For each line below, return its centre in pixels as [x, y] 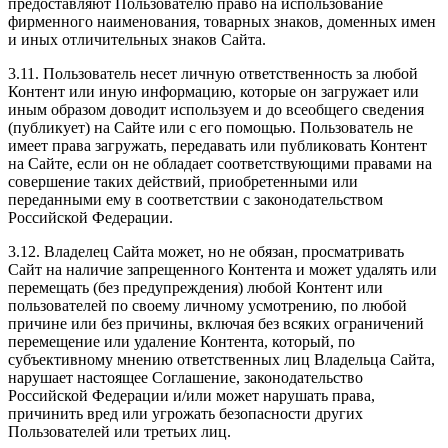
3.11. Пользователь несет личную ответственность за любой [213, 74]
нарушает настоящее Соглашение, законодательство [185, 378]
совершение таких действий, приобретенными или [183, 182]
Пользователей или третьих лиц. [119, 432]
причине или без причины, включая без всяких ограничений [216, 324]
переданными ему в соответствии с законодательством [195, 200]
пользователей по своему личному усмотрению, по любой [207, 306]
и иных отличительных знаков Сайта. [137, 40]
